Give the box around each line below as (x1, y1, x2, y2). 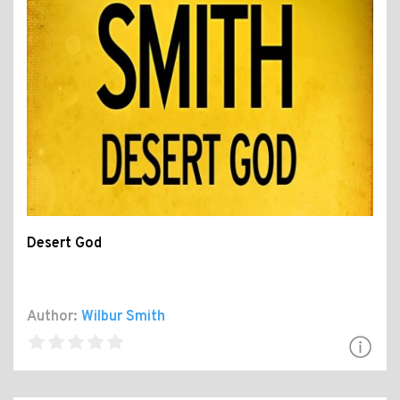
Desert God (27, 234, 102, 253)
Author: (27, 307, 78, 326)
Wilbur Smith (81, 307, 165, 326)
